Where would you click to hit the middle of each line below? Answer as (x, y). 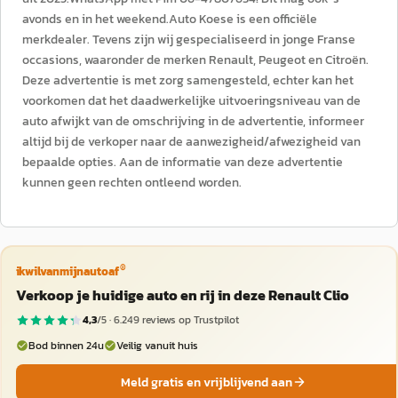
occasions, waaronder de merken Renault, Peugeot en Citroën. (195, 60)
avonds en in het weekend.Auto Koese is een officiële (170, 19)
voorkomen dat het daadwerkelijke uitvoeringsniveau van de (191, 101)
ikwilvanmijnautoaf (67, 271)
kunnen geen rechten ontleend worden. (132, 183)
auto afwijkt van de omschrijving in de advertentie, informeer (193, 121)
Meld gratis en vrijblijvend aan (206, 382)
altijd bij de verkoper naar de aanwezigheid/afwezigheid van (191, 142)
